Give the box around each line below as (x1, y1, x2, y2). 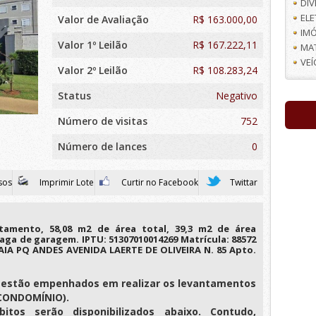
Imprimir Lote (37, 176, 94, 188)
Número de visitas (58, 114, 147, 128)
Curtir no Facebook (119, 176, 198, 188)
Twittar (228, 176, 257, 188)
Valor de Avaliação (58, 13, 149, 26)
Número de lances (58, 140, 147, 153)
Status (58, 89, 91, 102)
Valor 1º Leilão (58, 38, 128, 51)
